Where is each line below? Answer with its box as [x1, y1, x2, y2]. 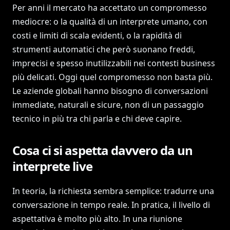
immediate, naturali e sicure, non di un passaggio [12, 99, 204, 110]
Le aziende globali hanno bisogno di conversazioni [12, 85, 208, 97]
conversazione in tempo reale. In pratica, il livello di [12, 199, 210, 210]
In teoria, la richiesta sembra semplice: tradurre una [12, 185, 214, 197]
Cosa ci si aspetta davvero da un [12, 142, 193, 159]
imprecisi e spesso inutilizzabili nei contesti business [12, 57, 215, 69]
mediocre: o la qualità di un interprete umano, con [12, 16, 207, 27]
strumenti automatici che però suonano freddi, [12, 44, 195, 55]
